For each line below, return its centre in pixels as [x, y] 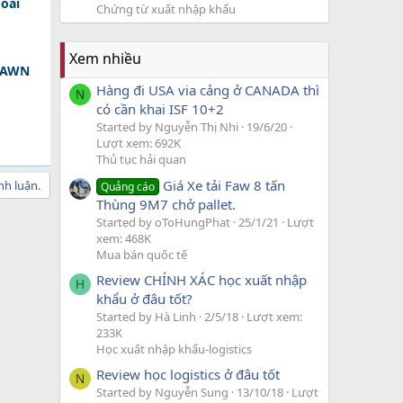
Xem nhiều [105, 58]
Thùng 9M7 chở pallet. [166, 204]
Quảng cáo [128, 186]
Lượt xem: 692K [139, 143]
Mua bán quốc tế [142, 254]
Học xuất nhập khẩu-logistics [174, 349]
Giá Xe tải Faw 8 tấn [224, 185]
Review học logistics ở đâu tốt [188, 375]
